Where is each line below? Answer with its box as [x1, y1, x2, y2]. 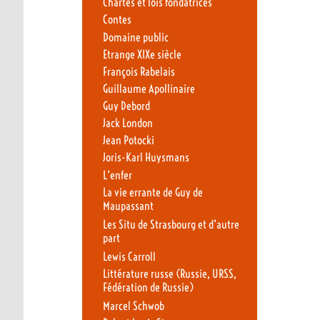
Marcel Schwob [102, 299, 164, 314]
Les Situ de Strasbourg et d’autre [102, 217, 239, 231]
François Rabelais [102, 64, 175, 79]
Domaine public [102, 30, 169, 44]
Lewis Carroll [102, 249, 156, 264]
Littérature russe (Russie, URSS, [102, 267, 236, 281]
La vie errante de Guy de [102, 185, 203, 199]
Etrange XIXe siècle [102, 47, 181, 61]
